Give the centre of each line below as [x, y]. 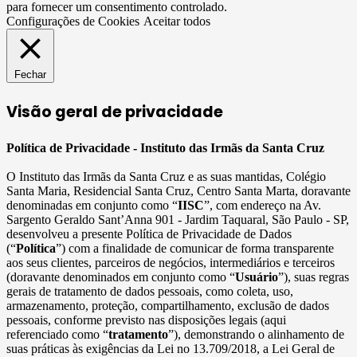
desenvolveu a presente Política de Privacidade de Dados [149, 234]
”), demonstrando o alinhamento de [256, 335]
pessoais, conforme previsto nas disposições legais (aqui [146, 320]
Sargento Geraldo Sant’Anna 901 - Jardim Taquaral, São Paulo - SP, [178, 220]
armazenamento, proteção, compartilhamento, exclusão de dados [168, 306]
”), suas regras [314, 277]
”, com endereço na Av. [263, 206]
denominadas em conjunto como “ [92, 206]
